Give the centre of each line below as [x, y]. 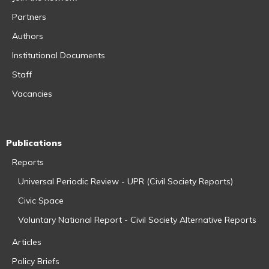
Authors [28, 36]
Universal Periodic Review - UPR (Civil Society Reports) [125, 181]
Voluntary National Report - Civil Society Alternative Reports [137, 219]
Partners [29, 17]
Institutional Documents [59, 55]
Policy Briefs [36, 261]
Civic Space [41, 200]
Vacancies [32, 93]
